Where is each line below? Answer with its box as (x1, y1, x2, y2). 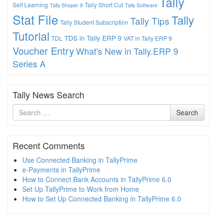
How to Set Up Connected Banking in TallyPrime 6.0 (22, 194, 181, 204)
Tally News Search (13, 88, 84, 101)
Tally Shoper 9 (50, 1, 83, 9)
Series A (13, 58, 46, 70)
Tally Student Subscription (60, 18, 128, 27)
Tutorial (13, 28, 49, 45)
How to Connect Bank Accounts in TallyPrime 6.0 (22, 174, 171, 185)
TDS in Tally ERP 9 (64, 33, 122, 43)
